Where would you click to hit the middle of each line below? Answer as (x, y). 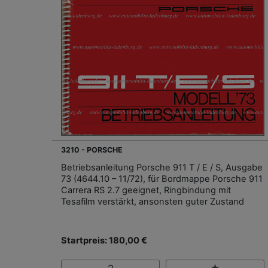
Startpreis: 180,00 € (104, 241)
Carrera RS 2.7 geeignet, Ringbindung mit (146, 191)
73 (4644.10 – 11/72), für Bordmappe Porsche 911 (162, 179)
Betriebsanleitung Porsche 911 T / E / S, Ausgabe (162, 168)
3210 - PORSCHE (92, 150)
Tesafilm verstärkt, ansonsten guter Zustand (153, 202)
